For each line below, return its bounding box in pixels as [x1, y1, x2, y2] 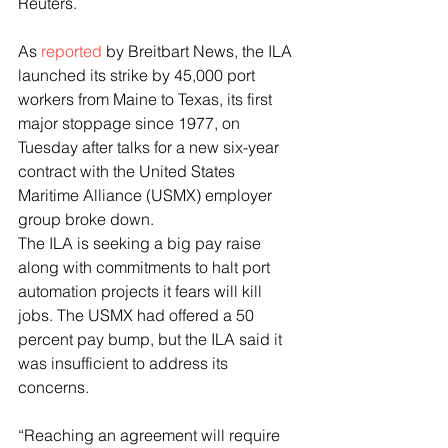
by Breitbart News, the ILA [102, 41, 296, 62]
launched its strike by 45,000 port [18, 65, 259, 86]
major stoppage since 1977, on [18, 113, 244, 134]
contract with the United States [18, 161, 239, 182]
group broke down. [18, 209, 154, 230]
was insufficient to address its [18, 353, 232, 374]
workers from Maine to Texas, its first [18, 89, 276, 110]
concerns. [18, 377, 89, 398]
